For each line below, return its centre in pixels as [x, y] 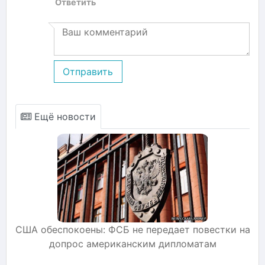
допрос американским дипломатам [132, 243]
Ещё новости [64, 116]
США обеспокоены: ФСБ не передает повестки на [132, 229]
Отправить [88, 71]
